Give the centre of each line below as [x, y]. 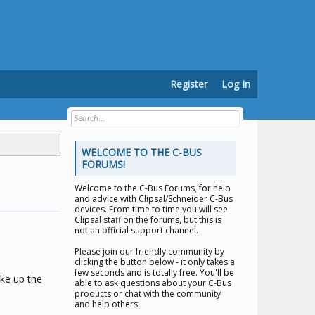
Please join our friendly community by [149, 251]
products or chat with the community [148, 294]
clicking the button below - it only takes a [155, 262]
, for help [213, 188]
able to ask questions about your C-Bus [153, 283]
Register [189, 84]
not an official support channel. [136, 230]
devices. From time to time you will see [151, 209]
